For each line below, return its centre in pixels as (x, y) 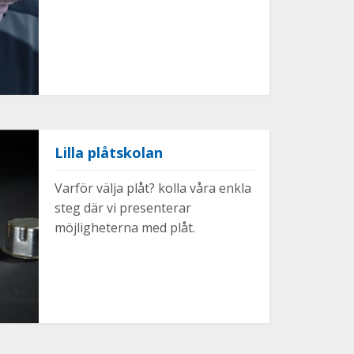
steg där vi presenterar (122, 208)
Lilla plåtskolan (108, 153)
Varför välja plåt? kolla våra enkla (153, 188)
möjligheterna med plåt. (124, 228)
